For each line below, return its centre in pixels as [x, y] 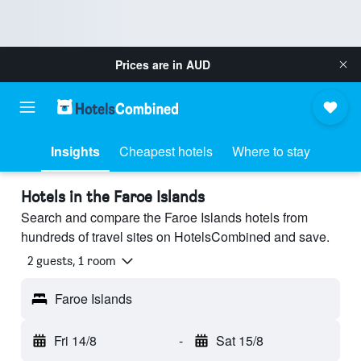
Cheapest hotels [166, 151]
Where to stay [271, 151]
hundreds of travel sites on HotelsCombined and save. [175, 237]
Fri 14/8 [75, 341]
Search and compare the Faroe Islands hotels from [164, 217]
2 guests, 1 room [72, 261]
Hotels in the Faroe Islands [113, 197]
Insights [75, 151]
